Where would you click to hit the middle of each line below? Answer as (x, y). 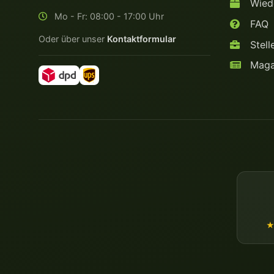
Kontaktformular (142, 39)
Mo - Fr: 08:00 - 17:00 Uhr (108, 16)
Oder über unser (73, 39)
